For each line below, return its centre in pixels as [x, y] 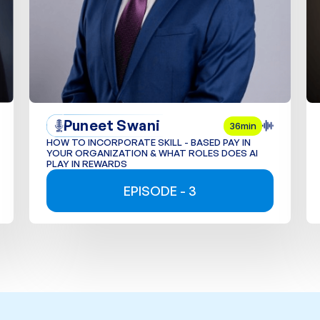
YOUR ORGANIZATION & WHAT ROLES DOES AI [152, 153]
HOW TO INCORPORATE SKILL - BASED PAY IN [149, 142]
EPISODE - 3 [160, 190]
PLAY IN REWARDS [87, 164]
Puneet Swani [112, 126]
